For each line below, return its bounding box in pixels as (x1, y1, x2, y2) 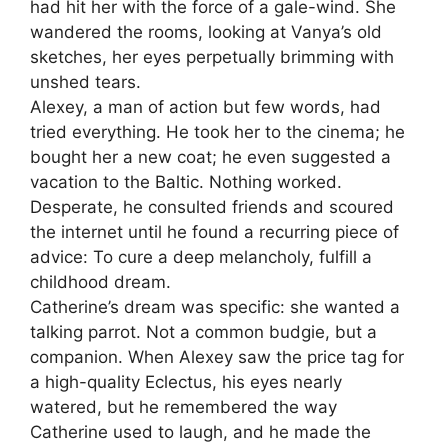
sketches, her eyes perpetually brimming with (30, 46, 394, 67)
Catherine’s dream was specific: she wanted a (30, 296, 400, 317)
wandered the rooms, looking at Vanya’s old (30, 21, 382, 42)
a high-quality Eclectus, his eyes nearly (30, 371, 342, 392)
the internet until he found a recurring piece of (30, 221, 399, 242)
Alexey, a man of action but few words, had (30, 96, 381, 117)
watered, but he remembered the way (30, 396, 337, 417)
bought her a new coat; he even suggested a (30, 146, 391, 167)
